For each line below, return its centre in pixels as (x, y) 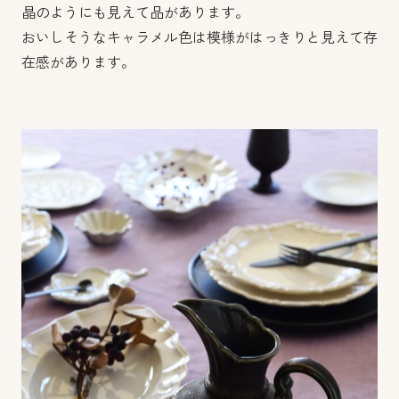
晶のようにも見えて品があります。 (135, 12)
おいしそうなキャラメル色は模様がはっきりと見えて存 (199, 37)
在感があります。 (78, 62)
